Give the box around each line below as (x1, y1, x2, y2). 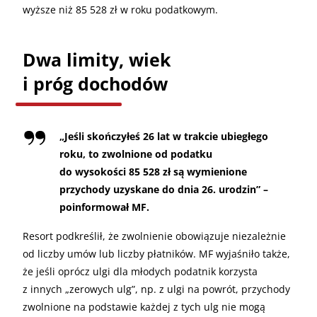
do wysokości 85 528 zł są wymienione (59, 164, 247, 178)
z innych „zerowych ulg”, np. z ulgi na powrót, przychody (23, 282, 290, 296)
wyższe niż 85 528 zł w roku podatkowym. (23, 2, 218, 16)
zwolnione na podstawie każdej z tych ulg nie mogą (23, 299, 265, 313)
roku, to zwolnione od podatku (59, 146, 212, 161)
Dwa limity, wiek (23, 47, 171, 71)
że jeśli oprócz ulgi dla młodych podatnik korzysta (23, 264, 258, 278)
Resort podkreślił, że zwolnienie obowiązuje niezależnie (23, 229, 286, 243)
